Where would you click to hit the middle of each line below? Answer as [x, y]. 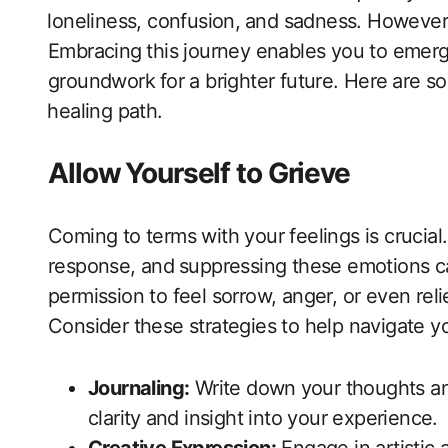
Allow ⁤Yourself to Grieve [199, 173]
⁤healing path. [105, 111]
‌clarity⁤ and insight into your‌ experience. [263, 418]
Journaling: [139, 388]
